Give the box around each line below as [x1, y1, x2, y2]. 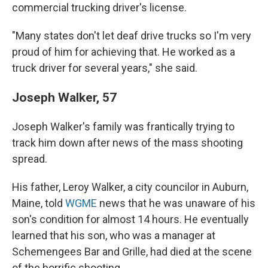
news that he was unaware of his [99, 197, 255, 209]
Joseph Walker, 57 [12, 90, 117, 105]
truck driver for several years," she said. [12, 62, 197, 74]
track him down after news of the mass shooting [12, 136, 243, 149]
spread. [12, 153, 47, 165]
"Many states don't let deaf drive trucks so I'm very [12, 29, 251, 42]
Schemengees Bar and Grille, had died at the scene [12, 245, 252, 258]
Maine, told [12, 197, 65, 209]
